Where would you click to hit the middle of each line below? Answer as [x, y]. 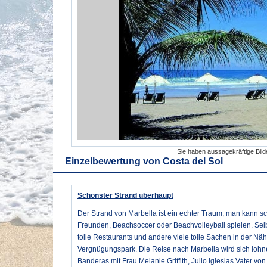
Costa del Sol [193, 161]
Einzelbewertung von [114, 161]
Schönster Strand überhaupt [125, 195]
